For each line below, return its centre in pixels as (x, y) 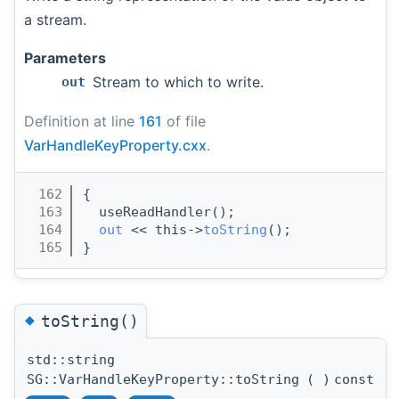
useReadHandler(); (159, 212)
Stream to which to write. (178, 82)
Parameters (65, 58)
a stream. (55, 20)
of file (184, 122)
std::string (71, 359)
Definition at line (81, 122)
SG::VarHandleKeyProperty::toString (163, 379)
